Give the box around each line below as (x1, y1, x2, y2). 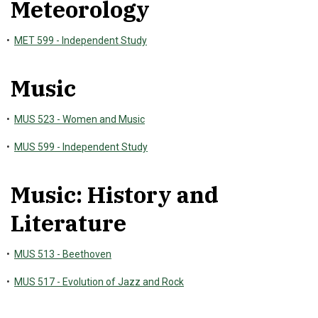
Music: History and (11, 180, 219, 209)
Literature (11, 208, 126, 238)
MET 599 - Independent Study (14, 35, 147, 46)
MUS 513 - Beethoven (14, 248, 111, 260)
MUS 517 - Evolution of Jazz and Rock (14, 276, 184, 287)
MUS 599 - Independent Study (14, 141, 148, 153)
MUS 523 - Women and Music (14, 114, 145, 125)
